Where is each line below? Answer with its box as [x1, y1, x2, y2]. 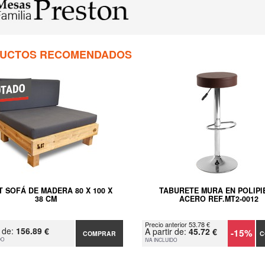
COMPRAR [83, 229, 117, 238]
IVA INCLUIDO [144, 236, 177, 243]
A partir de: [144, 225, 189, 237]
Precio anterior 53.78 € [144, 219, 210, 229]
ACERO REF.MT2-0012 [179, 193, 259, 204]
